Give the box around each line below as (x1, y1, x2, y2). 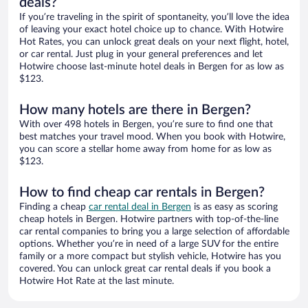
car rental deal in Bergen (89, 202, 191, 212)
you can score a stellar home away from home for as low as (19, 144, 272, 155)
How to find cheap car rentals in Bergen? (19, 186, 265, 200)
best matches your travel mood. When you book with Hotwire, (19, 132, 285, 142)
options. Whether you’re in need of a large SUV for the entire (19, 239, 278, 250)
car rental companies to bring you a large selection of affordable (19, 227, 289, 237)
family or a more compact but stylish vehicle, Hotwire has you (19, 252, 281, 262)
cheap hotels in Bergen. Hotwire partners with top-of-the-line (19, 214, 278, 225)
